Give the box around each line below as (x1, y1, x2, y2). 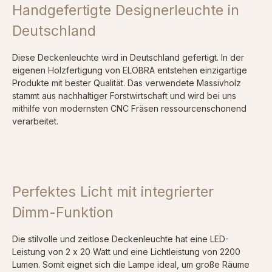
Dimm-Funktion (12, 203, 114, 222)
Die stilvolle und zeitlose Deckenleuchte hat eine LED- (12, 234, 229, 245)
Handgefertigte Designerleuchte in (12, 1, 239, 19)
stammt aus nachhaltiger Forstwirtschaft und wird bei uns (12, 90, 236, 101)
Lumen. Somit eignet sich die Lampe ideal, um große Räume (12, 259, 250, 270)
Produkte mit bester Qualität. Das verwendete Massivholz (12, 78, 241, 89)
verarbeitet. (12, 116, 58, 127)
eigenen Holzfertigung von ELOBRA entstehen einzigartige (12, 65, 247, 76)
